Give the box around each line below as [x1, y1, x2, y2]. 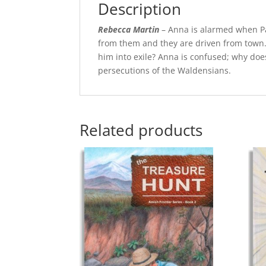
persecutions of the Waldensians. [98, 65, 232, 77]
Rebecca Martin [98, 24, 160, 36]
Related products [80, 119, 203, 141]
